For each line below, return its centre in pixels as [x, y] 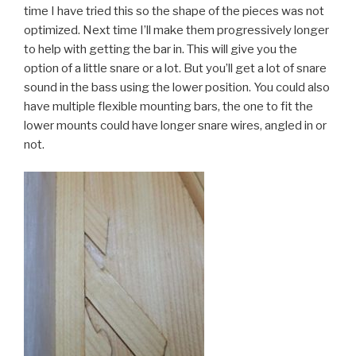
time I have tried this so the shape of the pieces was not [174, 11]
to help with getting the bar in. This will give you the [161, 49]
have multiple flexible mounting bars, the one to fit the [168, 106]
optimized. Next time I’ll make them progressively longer [176, 30]
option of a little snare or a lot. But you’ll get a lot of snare [175, 68]
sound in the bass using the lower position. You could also [177, 87]
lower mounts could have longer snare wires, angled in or [175, 125]
